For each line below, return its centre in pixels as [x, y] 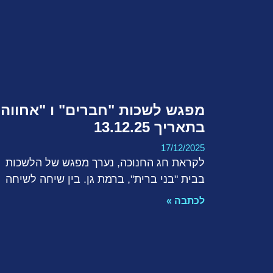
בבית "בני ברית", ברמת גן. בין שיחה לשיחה [105, 179]
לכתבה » [186, 201]
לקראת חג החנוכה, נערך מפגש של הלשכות [105, 163]
